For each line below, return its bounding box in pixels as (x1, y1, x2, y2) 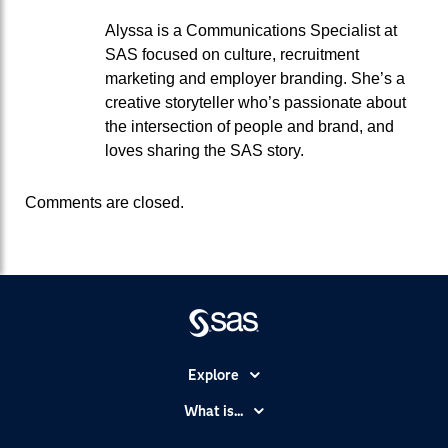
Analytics (198, 428, 250, 444)
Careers (203, 421, 244, 437)
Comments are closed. (25, 194, 184, 212)
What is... (183, 402, 243, 421)
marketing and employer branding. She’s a (105, 70, 405, 88)
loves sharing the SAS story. (105, 142, 304, 160)
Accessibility (189, 392, 259, 408)
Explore (187, 366, 239, 385)
